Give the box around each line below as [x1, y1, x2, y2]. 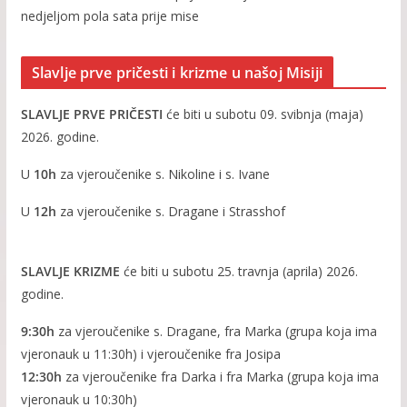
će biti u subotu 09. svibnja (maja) [162, 105, 363, 124]
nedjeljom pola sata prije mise [20, 7, 199, 25]
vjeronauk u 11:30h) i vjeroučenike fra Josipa [20, 345, 281, 363]
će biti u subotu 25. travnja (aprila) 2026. [119, 263, 358, 281]
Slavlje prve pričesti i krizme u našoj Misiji [31, 63, 323, 84]
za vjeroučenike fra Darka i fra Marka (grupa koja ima [61, 368, 379, 386]
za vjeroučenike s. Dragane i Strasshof [55, 203, 285, 221]
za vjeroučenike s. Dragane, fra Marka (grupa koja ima [54, 323, 377, 341]
